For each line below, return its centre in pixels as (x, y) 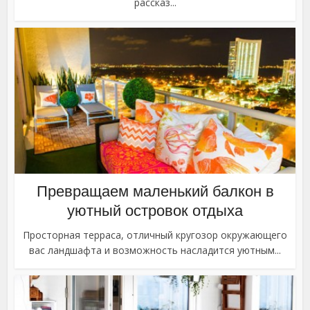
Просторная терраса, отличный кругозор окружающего (155, 235)
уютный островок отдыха (155, 210)
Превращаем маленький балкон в (155, 191)
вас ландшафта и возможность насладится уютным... (155, 250)
